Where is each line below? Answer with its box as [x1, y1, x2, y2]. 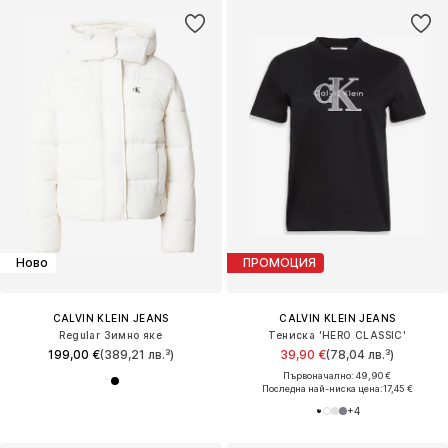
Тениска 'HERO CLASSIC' [268, 328, 407, 341]
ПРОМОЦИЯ [242, 255, 316, 271]
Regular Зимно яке [59, 328, 163, 341]
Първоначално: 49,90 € [283, 369, 392, 381]
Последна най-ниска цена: [261, 382, 383, 394]
